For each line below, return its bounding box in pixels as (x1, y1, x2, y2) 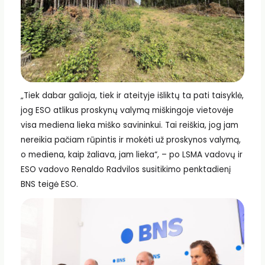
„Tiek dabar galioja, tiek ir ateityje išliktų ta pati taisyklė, (20, 90, 244, 102)
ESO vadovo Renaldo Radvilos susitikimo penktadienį (20, 164, 231, 176)
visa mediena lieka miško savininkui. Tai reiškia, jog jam (20, 119, 238, 131)
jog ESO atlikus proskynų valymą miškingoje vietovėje (20, 105, 234, 117)
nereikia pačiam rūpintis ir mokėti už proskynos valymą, (20, 134, 241, 146)
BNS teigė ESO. (20, 179, 78, 190)
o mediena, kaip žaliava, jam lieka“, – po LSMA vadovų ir (20, 149, 243, 161)
